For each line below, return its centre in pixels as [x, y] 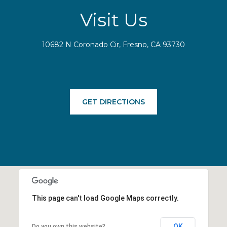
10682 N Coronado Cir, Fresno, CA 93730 [113, 44]
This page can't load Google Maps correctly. [105, 198]
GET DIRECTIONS [113, 102]
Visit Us [113, 20]
